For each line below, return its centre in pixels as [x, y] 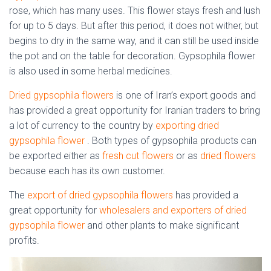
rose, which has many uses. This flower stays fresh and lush [135, 11]
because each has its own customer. [87, 171]
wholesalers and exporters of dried [173, 211]
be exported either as [56, 156]
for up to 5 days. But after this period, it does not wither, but [134, 26]
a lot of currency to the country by [82, 126]
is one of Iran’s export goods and [185, 96]
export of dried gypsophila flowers [101, 195]
